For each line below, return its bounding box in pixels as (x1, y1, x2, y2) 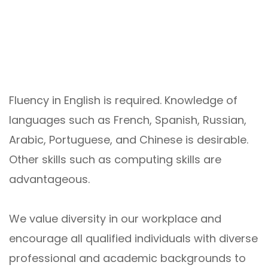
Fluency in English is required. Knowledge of (9, 92, 237, 108)
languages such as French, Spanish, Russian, (9, 112, 246, 127)
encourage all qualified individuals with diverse (9, 230, 258, 246)
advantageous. (9, 171, 90, 187)
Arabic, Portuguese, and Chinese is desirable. (9, 132, 248, 147)
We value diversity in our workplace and (9, 211, 221, 226)
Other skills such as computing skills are (9, 151, 221, 167)
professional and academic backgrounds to (9, 250, 246, 266)
